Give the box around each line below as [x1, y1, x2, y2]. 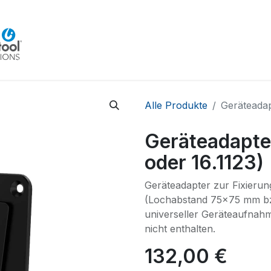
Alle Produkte [145, 99, 207, 111]
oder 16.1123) [145, 151, 264, 174]
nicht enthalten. [145, 223, 215, 235]
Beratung [81, 33, 127, 45]
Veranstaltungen [136, 33, 217, 45]
